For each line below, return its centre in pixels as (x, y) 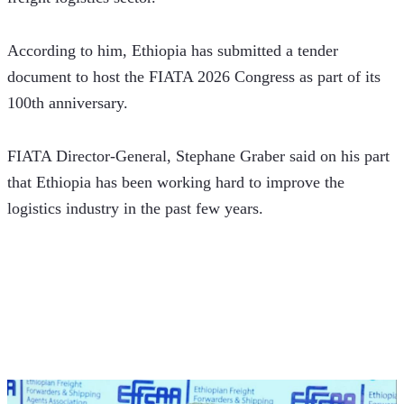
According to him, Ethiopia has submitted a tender (173, 50)
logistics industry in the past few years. (135, 208)
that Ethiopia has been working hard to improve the (176, 182)
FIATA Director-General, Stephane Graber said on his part (198, 156)
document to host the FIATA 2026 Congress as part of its (194, 76)
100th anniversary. (68, 102)
